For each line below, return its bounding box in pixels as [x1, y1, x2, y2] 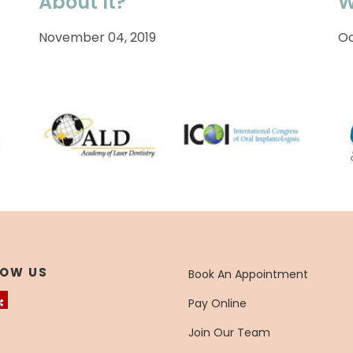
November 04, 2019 [39, 28, 156, 46]
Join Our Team [188, 324, 270, 340]
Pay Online [188, 295, 247, 311]
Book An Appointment [188, 266, 308, 282]
